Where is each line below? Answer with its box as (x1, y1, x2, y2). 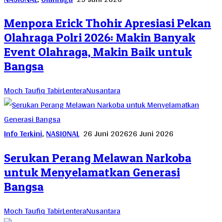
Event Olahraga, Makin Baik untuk (4, 45, 192, 59)
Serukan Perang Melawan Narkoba (4, 151, 191, 166)
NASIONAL (46, 126, 79, 141)
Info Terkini (4, 126, 42, 141)
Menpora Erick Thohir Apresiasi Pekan (4, 16, 211, 31)
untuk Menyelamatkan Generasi (4, 165, 180, 180)
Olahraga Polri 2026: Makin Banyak (4, 30, 195, 45)
